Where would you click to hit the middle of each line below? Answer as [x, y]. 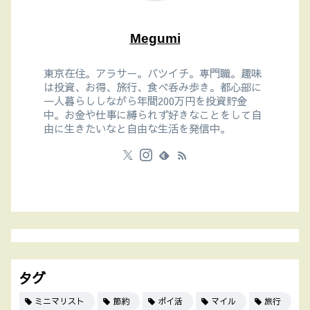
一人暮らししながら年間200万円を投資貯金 [145, 101]
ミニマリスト [60, 301]
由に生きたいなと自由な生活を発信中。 [137, 129]
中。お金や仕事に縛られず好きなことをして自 [152, 115]
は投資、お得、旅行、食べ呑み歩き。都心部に [152, 87]
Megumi [155, 38]
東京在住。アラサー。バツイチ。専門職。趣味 [152, 73]
